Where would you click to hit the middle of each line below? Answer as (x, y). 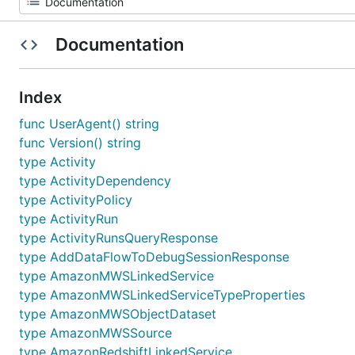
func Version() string (80, 143)
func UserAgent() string (89, 124)
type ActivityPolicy (76, 200)
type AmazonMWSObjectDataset (118, 314)
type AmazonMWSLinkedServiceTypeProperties (162, 295)
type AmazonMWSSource (95, 333)
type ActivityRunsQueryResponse (118, 238)
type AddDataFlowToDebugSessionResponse (154, 257)
